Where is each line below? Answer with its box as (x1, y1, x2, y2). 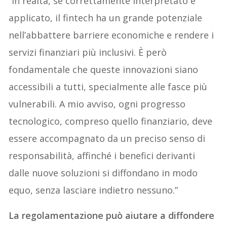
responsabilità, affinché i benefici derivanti (9, 149, 196, 162)
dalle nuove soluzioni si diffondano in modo (9, 167, 198, 179)
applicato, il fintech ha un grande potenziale (9, 12, 203, 24)
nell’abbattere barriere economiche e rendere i (9, 29, 214, 42)
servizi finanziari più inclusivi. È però (9, 46, 167, 59)
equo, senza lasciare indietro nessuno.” (9, 184, 178, 197)
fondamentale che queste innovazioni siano (9, 63, 199, 76)
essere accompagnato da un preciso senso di (9, 132, 206, 145)
